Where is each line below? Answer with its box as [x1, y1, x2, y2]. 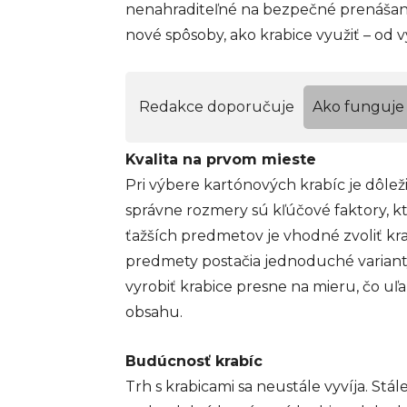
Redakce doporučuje [139, 97, 294, 115]
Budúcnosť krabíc [125, 352, 263, 370]
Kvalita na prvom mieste [125, 150, 316, 168]
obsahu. [125, 303, 183, 321]
